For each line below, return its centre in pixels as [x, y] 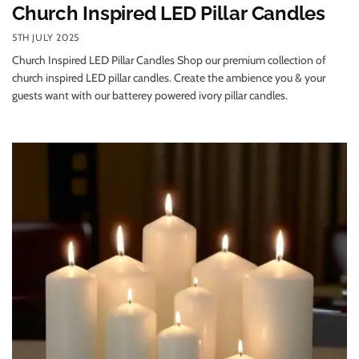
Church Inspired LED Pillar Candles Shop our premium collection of [169, 60]
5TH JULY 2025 [46, 37]
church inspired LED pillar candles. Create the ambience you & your [169, 77]
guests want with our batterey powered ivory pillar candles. [150, 95]
